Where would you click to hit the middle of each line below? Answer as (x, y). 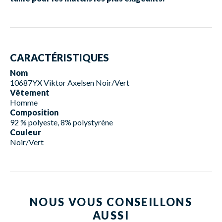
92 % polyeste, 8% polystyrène (61, 122)
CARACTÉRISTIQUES (59, 57)
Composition (34, 112)
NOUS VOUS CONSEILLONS (111, 202)
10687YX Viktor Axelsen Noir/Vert (70, 82)
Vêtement (30, 92)
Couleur (26, 132)
